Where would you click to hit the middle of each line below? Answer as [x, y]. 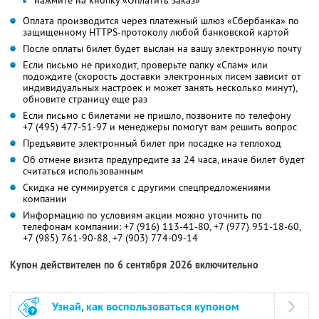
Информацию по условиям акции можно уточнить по [142, 215]
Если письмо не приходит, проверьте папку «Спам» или [145, 65]
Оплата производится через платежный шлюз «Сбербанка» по [161, 21]
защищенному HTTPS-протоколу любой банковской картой [156, 32]
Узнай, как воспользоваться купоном [146, 307]
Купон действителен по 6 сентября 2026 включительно [134, 265]
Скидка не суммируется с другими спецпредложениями [147, 188]
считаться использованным [83, 171]
